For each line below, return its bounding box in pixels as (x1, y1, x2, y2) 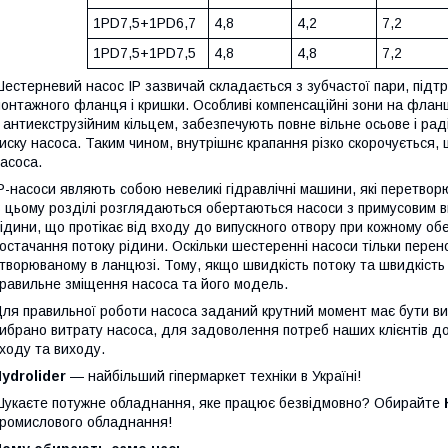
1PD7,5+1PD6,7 (92, 15, 196, 32)
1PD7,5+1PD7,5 (92, 45, 196, 62)
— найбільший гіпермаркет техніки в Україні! (66, 368, 361, 385)
